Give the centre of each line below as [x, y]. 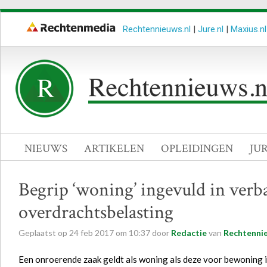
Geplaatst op [44, 233]
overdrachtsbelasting [96, 212]
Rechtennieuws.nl [157, 29]
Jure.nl [211, 29]
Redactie [189, 233]
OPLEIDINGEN [197, 149]
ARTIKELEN [114, 149]
